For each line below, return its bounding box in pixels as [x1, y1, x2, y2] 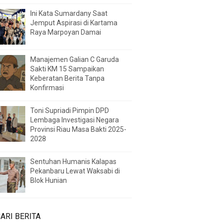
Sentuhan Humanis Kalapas [30, 157, 116, 166]
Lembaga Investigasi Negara [30, 115, 119, 124]
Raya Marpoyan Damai [30, 28, 101, 36]
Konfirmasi [30, 83, 65, 92]
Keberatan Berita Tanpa [30, 74, 105, 82]
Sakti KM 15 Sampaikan [30, 64, 104, 73]
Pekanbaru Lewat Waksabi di [30, 166, 120, 175]
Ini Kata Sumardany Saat [30, 9, 108, 17]
